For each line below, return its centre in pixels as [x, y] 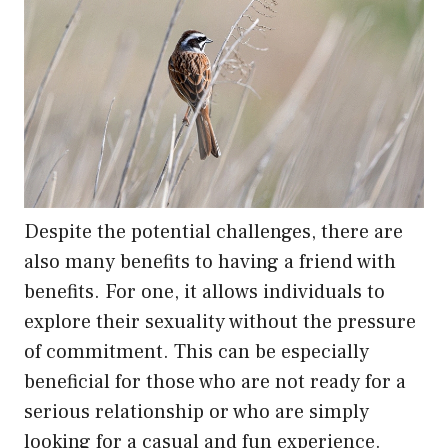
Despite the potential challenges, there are [213, 232]
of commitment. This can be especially [196, 352]
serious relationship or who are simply [196, 412]
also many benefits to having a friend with [210, 262]
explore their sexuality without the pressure [220, 322]
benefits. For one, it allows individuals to [204, 292]
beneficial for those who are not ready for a [215, 382]
